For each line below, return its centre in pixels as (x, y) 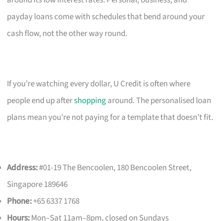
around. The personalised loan (159, 100)
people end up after (41, 100)
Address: (22, 167)
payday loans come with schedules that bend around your (106, 17)
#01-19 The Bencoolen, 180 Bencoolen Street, (115, 167)
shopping (90, 100)
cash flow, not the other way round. (67, 33)
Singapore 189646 (37, 184)
